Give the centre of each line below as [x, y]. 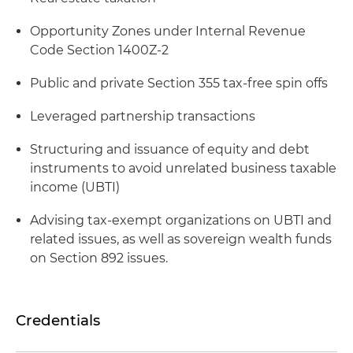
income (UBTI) [75, 187]
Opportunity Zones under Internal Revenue [168, 31]
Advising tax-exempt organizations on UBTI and [181, 220]
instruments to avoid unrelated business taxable [183, 168]
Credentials [58, 320]
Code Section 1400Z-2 [99, 50]
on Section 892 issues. [99, 258]
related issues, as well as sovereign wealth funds [181, 239]
